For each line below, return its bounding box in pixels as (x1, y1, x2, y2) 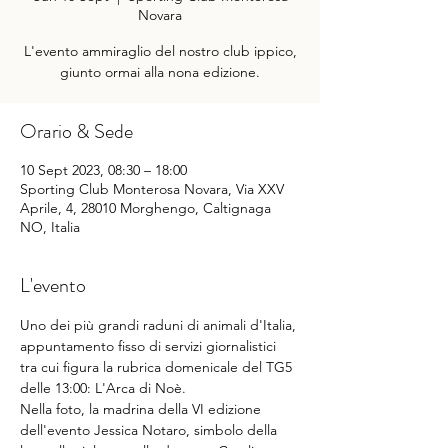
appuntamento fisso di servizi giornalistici (20, 337, 280, 355)
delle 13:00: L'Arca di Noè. (20, 379, 186, 397)
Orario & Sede (20, 117, 133, 146)
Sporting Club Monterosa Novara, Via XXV (20, 180, 284, 198)
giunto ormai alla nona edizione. (60, 63, 260, 81)
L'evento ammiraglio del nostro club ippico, (23, 42, 297, 60)
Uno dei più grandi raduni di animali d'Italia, (20, 316, 300, 334)
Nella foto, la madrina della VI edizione (20, 400, 265, 418)
